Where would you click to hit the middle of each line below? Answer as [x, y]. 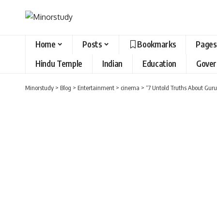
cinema [130, 87]
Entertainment [96, 87]
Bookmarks [157, 44]
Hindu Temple [59, 64]
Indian [112, 64]
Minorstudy [39, 87]
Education [159, 64]
